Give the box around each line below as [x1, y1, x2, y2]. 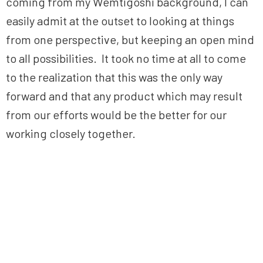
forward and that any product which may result [6, 89, 242, 103]
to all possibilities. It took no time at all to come [6, 51, 246, 66]
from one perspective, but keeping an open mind [6, 32, 254, 47]
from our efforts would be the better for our [6, 107, 227, 122]
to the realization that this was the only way [6, 70, 222, 85]
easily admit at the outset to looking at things [6, 14, 234, 28]
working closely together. [6, 126, 136, 141]
